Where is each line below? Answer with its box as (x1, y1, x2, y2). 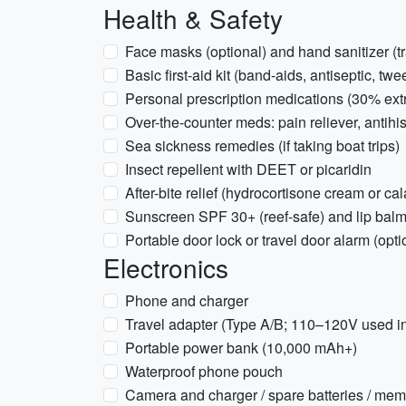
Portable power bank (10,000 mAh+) (125, 337, 357, 358)
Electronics (103, 249, 228, 285)
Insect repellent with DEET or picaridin (125, 159, 372, 179)
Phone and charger (125, 290, 248, 311)
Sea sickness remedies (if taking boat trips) (125, 135, 400, 156)
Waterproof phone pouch (125, 361, 283, 382)
